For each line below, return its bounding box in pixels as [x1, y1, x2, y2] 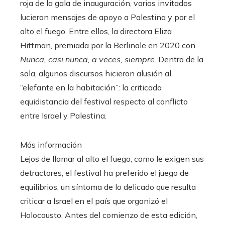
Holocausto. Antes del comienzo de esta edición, [20, 210, 197, 220]
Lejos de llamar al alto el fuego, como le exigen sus [20, 154, 204, 164]
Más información [20, 140, 82, 150]
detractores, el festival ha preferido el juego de [20, 168, 189, 178]
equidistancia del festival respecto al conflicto [20, 96, 188, 107]
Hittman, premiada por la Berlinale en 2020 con [20, 40, 195, 51]
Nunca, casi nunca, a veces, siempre [20, 54, 155, 65]
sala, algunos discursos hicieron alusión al [20, 68, 171, 79]
